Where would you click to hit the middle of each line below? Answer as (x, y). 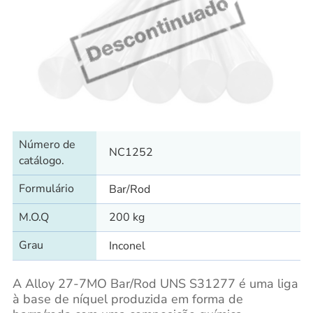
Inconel (127, 246)
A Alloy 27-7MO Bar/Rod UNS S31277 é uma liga (155, 283)
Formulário (46, 188)
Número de (47, 144)
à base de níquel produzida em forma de (128, 299)
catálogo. (41, 160)
